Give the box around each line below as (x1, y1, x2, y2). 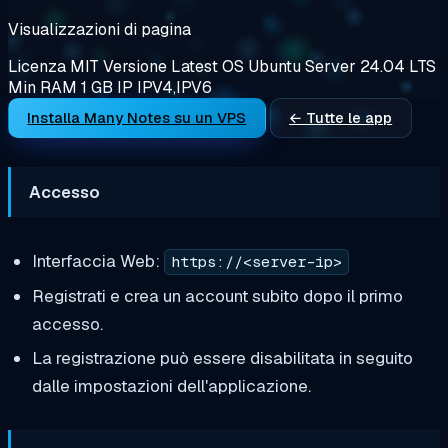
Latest (171, 55, 218, 77)
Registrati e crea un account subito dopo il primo (31, 284, 403, 307)
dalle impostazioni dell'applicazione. (31, 375, 311, 398)
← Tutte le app (289, 107, 393, 127)
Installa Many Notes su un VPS (27, 107, 247, 127)
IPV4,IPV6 (137, 76, 212, 98)
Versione (103, 55, 171, 77)
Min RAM (8, 76, 81, 98)
